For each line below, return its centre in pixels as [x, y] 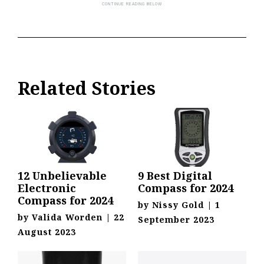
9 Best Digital [175, 176]
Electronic [47, 188]
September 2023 [176, 220]
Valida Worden [67, 217]
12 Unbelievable [62, 176]
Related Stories [87, 88]
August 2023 [47, 232]
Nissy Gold [178, 205]
